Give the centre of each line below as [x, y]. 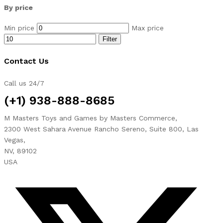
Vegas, [15, 140]
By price [18, 7]
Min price [19, 28]
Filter [110, 39]
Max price [148, 28]
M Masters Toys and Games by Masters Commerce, [91, 118]
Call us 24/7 [24, 83]
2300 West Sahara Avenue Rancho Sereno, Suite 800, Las [101, 129]
